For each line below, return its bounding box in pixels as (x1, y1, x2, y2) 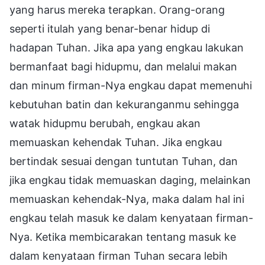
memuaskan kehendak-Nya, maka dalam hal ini (9, 192, 244, 205)
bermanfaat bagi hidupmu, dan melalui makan (9, 60, 237, 73)
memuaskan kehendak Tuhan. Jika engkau (9, 135, 222, 148)
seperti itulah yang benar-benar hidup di (9, 22, 210, 35)
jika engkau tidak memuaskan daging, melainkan (9, 173, 251, 186)
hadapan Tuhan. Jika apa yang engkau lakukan (9, 41, 244, 54)
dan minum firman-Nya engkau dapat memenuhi (9, 79, 252, 92)
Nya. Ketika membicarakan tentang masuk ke (9, 230, 236, 243)
